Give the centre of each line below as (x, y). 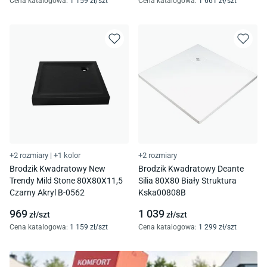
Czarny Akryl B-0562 (47, 192)
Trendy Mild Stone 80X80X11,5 (66, 180)
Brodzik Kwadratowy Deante (191, 168)
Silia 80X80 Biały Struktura (187, 180)
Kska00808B (162, 192)
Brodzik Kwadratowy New (58, 168)
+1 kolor (67, 155)
